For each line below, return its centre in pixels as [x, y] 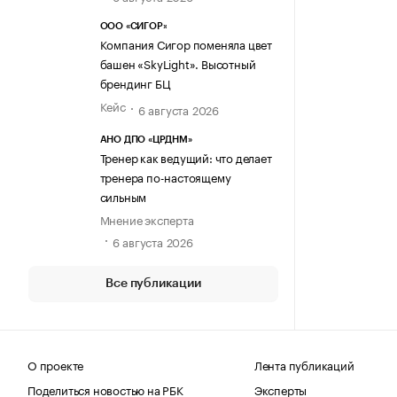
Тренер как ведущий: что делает [186, 156]
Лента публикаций [304, 364]
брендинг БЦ [135, 83]
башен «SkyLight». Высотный [178, 63]
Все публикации [153, 283]
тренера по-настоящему [165, 176]
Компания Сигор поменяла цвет [186, 44]
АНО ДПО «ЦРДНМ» [146, 139]
